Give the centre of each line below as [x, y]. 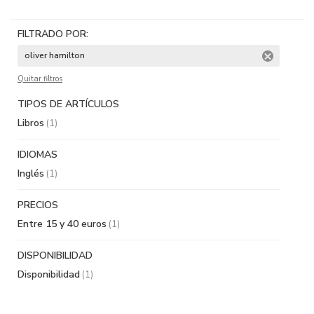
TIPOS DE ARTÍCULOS [68, 104]
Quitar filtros [40, 79]
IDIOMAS [37, 155]
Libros [31, 123]
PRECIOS [38, 205]
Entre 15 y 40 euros [62, 224]
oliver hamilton [55, 56]
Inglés [31, 174]
